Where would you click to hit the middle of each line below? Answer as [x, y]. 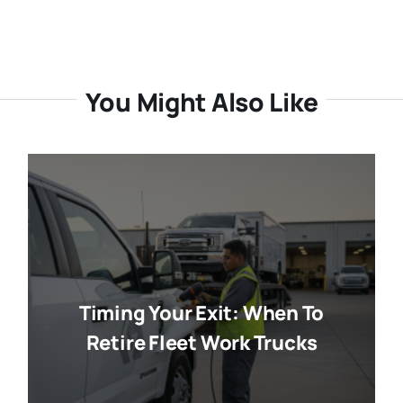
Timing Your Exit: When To [201, 313]
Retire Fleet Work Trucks [201, 343]
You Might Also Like [201, 101]
